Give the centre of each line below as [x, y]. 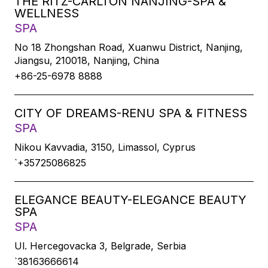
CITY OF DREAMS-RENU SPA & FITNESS [131, 113]
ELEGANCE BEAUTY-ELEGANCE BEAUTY [130, 200]
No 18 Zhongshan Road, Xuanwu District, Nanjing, [129, 47]
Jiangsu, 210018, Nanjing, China [87, 60]
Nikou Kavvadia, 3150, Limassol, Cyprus [105, 147]
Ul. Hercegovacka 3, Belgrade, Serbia [100, 246]
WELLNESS [47, 13]
